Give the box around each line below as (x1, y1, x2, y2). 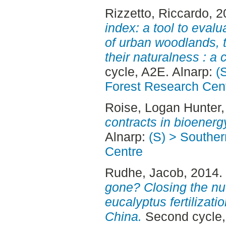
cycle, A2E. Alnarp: (104, 65, 216, 79)
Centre (104, 144, 143, 159)
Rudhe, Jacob (104, 165, 184, 180)
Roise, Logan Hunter (104, 100, 221, 115)
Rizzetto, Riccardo (104, 6, 209, 21)
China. (104, 209, 142, 224)
